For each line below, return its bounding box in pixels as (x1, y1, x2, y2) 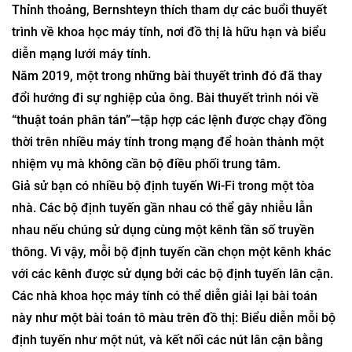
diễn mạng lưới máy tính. (12, 125, 151, 140)
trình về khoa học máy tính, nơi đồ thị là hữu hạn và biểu (12, 103, 326, 118)
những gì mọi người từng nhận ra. (12, 39, 200, 54)
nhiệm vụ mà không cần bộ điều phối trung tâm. (12, 235, 280, 250)
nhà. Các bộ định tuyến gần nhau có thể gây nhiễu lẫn (12, 279, 313, 294)
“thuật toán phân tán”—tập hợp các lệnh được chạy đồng (12, 191, 327, 206)
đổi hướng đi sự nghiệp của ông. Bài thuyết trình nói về (12, 169, 319, 184)
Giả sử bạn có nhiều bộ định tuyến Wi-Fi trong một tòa (12, 257, 314, 272)
